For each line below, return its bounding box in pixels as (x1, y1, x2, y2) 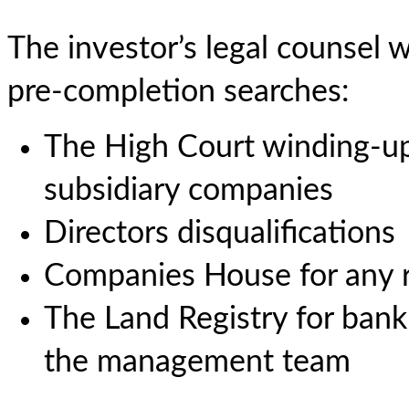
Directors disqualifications (44, 217, 395, 250)
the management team (44, 346, 351, 379)
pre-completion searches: (7, 76, 350, 109)
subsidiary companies (44, 174, 333, 207)
